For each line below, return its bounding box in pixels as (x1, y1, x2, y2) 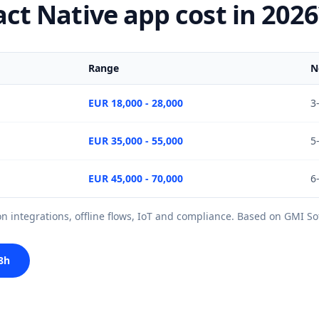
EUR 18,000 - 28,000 (88, 96, 183, 110)
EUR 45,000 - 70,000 (88, 172, 183, 185)
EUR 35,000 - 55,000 (88, 134, 183, 147)
